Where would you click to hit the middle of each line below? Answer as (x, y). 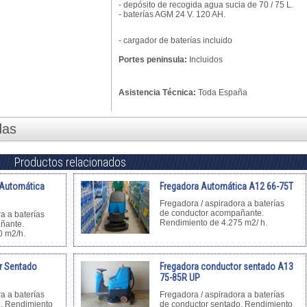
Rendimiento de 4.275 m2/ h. (214, 223)
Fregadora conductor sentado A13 (226, 267)
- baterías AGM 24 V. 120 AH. (173, 14)
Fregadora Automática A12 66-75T (226, 186)
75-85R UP (180, 278)
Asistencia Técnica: (157, 93)
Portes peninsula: (153, 60)
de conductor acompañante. (212, 213)
